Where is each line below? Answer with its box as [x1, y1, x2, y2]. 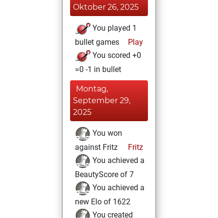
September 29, [73, 96, 130, 105]
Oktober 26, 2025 [73, 2, 139, 12]
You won [91, 128, 122, 138]
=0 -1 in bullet [75, 65, 121, 74]
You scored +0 [91, 51, 141, 60]
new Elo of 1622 [75, 197, 130, 206]
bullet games [75, 37, 119, 47]
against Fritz [75, 143, 118, 152]
